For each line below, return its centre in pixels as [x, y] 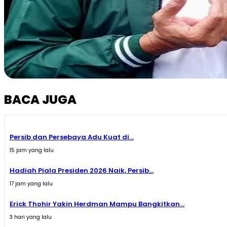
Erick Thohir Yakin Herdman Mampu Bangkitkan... [97, 204]
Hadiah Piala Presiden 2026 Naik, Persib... [82, 171]
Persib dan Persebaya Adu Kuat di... [72, 137]
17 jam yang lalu [31, 184]
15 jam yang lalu [32, 150]
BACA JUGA [40, 100]
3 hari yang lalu [31, 217]
